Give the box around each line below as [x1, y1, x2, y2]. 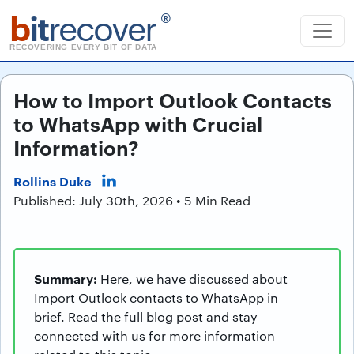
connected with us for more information [34, 327, 275, 344]
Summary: [34, 269, 100, 287]
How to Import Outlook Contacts [13, 85, 332, 113]
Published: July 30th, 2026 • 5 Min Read [13, 192, 250, 209]
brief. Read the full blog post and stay [34, 308, 258, 325]
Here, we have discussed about [100, 270, 288, 287]
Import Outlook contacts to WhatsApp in [34, 289, 278, 306]
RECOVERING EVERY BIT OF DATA [9, 43, 157, 51]
